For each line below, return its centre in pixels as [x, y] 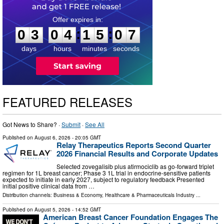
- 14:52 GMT [86, 209]
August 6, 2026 [52, 138]
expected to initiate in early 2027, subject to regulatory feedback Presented [103, 179]
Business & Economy [78, 195]
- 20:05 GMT [86, 138]
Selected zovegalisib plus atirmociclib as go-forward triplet [135, 166]
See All [95, 124]
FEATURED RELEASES [67, 102]
